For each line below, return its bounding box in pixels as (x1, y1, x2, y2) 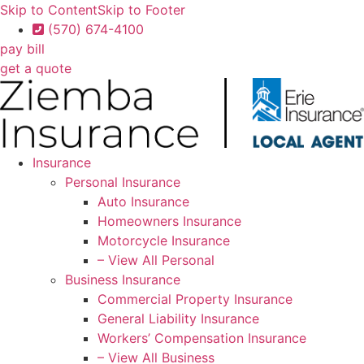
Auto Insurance (97, 193, 189, 210)
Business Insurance (65, 271, 180, 288)
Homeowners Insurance (97, 213, 241, 230)
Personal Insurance (65, 174, 180, 191)
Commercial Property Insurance (97, 291, 292, 308)
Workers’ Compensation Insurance (97, 330, 306, 347)
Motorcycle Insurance (97, 232, 230, 249)
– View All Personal (97, 252, 214, 269)
